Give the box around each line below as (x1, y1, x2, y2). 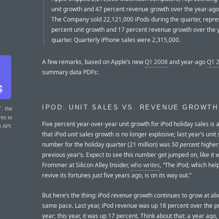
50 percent (172, 140, 199, 149)
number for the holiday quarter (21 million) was (42, 140, 172, 149)
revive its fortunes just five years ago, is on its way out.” (42, 171, 191, 180)
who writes (131, 161, 160, 170)
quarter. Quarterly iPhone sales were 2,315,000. (51, 36, 180, 44)
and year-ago (168, 58, 207, 66)
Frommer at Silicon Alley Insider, (42, 161, 131, 170)
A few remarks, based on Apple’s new (42, 58, 145, 66)
